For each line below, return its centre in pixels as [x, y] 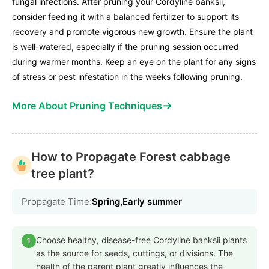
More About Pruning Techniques [87, 105]
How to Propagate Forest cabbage [131, 156]
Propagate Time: [57, 201]
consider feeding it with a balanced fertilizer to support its [125, 16]
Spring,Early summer [137, 201]
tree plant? [63, 173]
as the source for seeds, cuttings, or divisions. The [134, 253]
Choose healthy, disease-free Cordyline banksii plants [141, 240]
